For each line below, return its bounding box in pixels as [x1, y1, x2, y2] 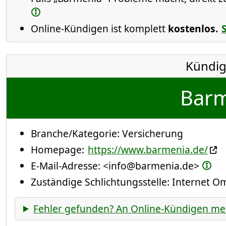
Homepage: [31, 142, 87, 156]
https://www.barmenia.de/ [88, 142, 208, 156]
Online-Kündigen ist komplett [31, 21, 168, 35]
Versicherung [122, 126, 183, 140]
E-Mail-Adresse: [31, 158, 103, 173]
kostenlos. [168, 21, 218, 35]
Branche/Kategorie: [31, 126, 122, 140]
